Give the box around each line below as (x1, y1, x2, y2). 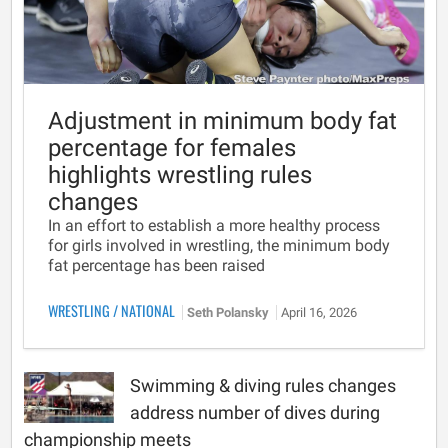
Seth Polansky (187, 305, 272, 320)
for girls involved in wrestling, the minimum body (48, 236, 390, 255)
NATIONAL (121, 300, 178, 321)
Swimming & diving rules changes (130, 375, 396, 396)
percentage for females (48, 134, 296, 162)
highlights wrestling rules (48, 161, 312, 189)
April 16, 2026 (281, 305, 357, 320)
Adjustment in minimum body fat (48, 107, 397, 135)
